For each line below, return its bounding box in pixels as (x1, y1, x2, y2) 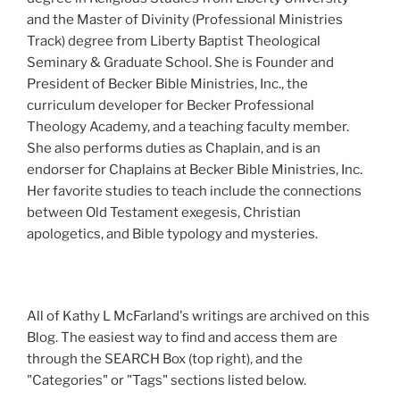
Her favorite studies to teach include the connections (27, 183, 362, 200)
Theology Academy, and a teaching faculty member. (27, 119, 349, 136)
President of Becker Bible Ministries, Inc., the (27, 76, 308, 93)
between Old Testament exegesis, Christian (27, 204, 301, 221)
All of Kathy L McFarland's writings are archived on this (27, 307, 370, 324)
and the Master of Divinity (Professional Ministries (27, 12, 343, 29)
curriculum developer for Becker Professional (27, 97, 314, 114)
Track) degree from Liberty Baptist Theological (27, 33, 321, 50)
